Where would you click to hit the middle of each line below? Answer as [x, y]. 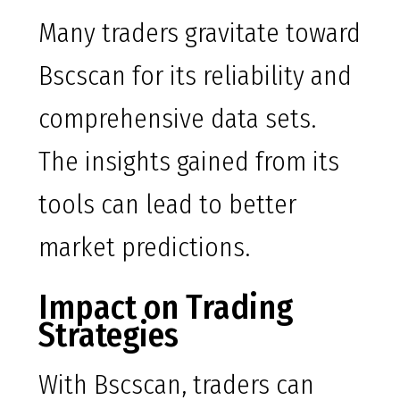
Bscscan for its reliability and [195, 76]
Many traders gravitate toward [200, 33]
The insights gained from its [189, 162]
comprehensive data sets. [177, 119]
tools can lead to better [167, 205]
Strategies [108, 335]
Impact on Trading [166, 308]
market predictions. [144, 248]
